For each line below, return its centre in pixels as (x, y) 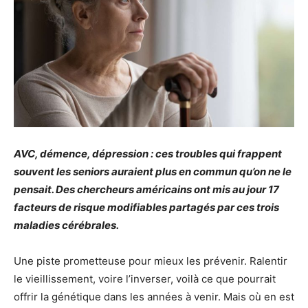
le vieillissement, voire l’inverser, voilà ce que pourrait (145, 279)
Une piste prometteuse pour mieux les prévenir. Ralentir (151, 261)
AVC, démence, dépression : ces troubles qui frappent (148, 154)
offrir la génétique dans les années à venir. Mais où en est (154, 297)
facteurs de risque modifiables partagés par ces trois (146, 207)
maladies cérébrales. (66, 225)
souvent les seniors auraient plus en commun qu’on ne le (153, 172)
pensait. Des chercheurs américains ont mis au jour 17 (146, 189)
